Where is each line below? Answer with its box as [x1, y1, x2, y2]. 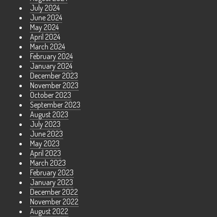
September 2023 [30, 100, 80, 110]
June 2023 [30, 129, 63, 139]
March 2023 [30, 158, 66, 168]
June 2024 [30, 13, 62, 23]
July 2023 [30, 119, 61, 129]
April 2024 [30, 32, 60, 42]
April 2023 [30, 148, 61, 158]
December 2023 [30, 71, 78, 81]
